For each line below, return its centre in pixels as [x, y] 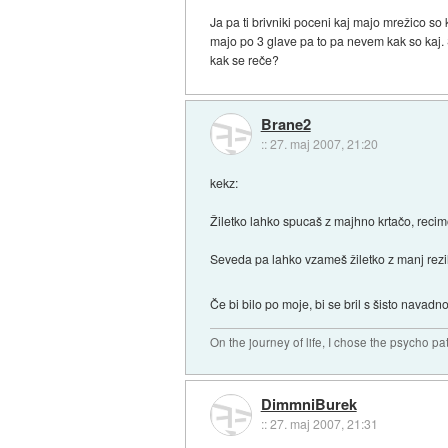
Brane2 [285, 124]
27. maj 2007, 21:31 [323, 424]
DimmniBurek [308, 404]
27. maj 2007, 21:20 [323, 144]
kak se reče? [245, 60]
